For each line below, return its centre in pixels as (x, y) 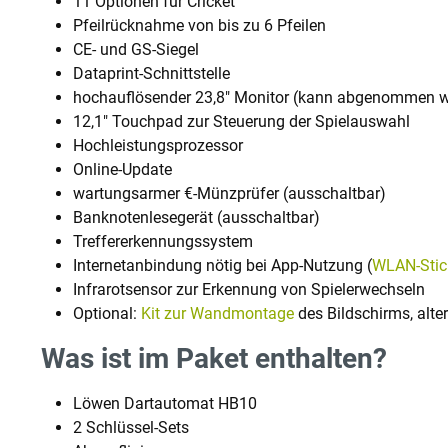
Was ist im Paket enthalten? (214, 358)
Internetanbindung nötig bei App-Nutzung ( (222, 265)
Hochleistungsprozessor (158, 145)
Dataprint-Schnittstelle (151, 73)
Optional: (107, 313)
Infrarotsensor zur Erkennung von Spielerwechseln (249, 289)
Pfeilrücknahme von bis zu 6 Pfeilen (201, 25)
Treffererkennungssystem (163, 241)
